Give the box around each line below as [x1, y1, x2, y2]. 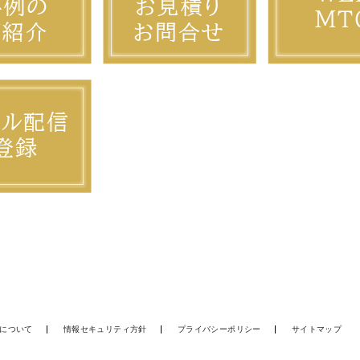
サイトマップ [291, 324, 342, 333]
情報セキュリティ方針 [63, 324, 147, 333]
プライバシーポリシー [177, 324, 261, 333]
